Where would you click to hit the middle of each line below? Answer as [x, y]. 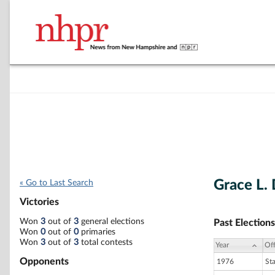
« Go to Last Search [56, 183]
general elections [111, 221]
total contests [106, 242]
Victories [39, 202]
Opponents [44, 261]
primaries [97, 232]
